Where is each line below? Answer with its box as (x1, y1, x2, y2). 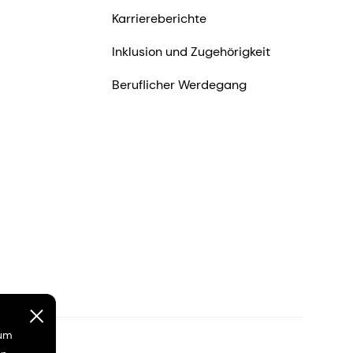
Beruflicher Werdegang (111, 76, 247, 94)
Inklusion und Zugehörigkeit (111, 43, 270, 61)
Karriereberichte (111, 10, 206, 28)
